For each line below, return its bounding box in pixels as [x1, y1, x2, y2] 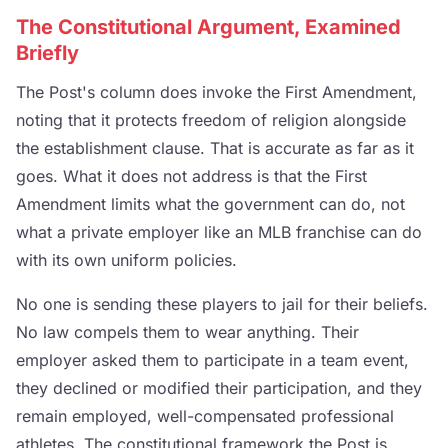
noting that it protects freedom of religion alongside [16, 110, 406, 131]
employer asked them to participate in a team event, [16, 350, 409, 371]
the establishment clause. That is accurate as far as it [16, 138, 414, 159]
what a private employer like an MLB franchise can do [16, 222, 422, 243]
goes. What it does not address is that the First [16, 166, 367, 187]
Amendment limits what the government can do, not [16, 194, 405, 215]
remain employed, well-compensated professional [16, 406, 394, 427]
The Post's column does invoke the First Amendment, [16, 82, 417, 103]
